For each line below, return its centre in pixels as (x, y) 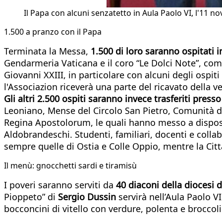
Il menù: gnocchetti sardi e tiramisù (70, 165)
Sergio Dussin (87, 196)
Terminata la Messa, (47, 51)
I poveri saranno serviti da (60, 185)
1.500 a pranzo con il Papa (53, 31)
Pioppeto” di (31, 196)
